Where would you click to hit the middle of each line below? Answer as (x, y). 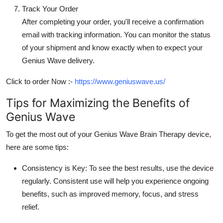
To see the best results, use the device (150, 168)
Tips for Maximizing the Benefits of (98, 103)
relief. (31, 207)
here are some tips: (37, 147)
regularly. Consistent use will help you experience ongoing (115, 181)
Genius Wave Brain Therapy (140, 134)
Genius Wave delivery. (58, 60)
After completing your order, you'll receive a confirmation (113, 21)
